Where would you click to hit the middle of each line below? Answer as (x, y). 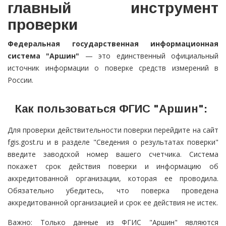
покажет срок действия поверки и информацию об (113, 166)
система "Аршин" (44, 56)
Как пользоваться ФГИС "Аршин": (111, 109)
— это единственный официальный (149, 56)
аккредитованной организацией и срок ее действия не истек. (113, 203)
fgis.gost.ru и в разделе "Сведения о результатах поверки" (113, 142)
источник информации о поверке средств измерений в (113, 68)
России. (20, 80)
